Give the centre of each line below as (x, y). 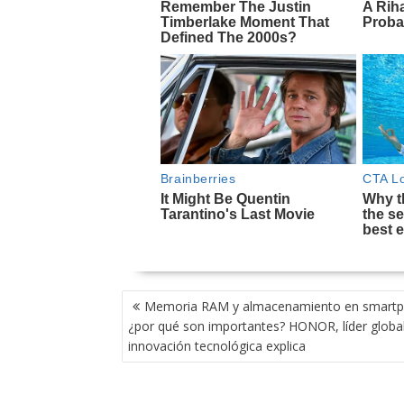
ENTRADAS (156, 340)
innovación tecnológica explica (216, 346)
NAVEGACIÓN (163, 300)
